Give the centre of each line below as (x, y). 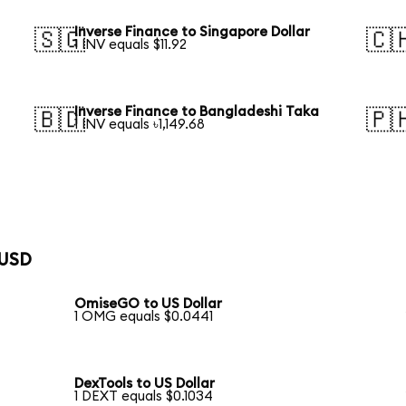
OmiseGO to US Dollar (149, 304)
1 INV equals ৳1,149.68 (140, 125)
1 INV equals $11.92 (131, 45)
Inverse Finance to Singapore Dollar (193, 33)
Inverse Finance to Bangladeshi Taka (197, 112)
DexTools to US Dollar (145, 384)
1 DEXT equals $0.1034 (144, 397)
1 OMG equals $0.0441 (144, 317)
